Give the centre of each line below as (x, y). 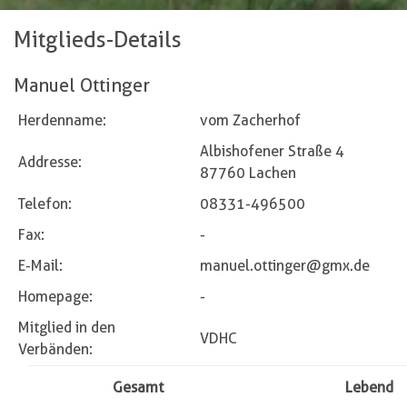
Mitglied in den (67, 327)
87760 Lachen (248, 173)
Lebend (369, 387)
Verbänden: (55, 349)
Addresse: (50, 162)
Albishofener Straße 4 (272, 151)
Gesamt (138, 387)
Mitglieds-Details (98, 39)
